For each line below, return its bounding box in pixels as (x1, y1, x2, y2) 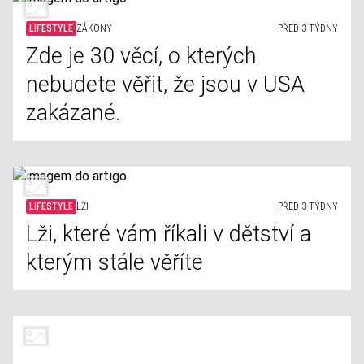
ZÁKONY (76, 23, 112, 34)
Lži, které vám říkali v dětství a (26, 221, 311, 247)
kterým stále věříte (26, 249, 203, 275)
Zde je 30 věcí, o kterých (26, 43, 257, 69)
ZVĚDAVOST (76, 350, 125, 362)
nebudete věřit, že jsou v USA (26, 71, 305, 97)
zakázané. (26, 100, 120, 126)
